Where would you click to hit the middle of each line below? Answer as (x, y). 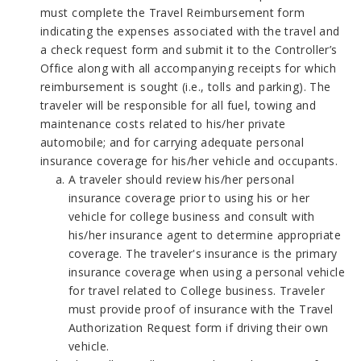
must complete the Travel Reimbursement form (173, 12)
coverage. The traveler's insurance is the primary (203, 253)
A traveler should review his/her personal (182, 179)
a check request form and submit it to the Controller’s (189, 50)
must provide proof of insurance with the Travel (201, 309)
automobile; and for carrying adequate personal (172, 142)
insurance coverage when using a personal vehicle (207, 272)
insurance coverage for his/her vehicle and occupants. (189, 161)
